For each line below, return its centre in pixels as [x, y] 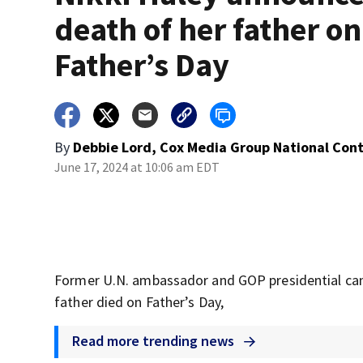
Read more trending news [155, 341]
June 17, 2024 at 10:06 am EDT [137, 167]
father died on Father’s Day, [139, 302]
